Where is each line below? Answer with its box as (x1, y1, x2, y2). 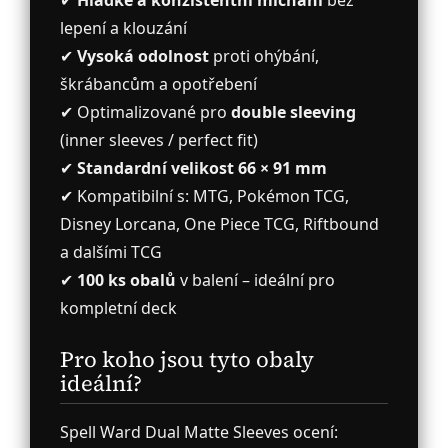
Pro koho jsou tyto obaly (60, 344, 314, 375)
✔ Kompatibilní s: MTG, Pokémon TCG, (60, 185, 349, 208)
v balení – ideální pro (176, 269, 335, 292)
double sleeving (231, 101, 356, 124)
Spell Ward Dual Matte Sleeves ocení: (60, 421, 338, 444)
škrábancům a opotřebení (60, 73, 257, 96)
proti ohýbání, (209, 45, 319, 68)
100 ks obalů (77, 269, 176, 292)
